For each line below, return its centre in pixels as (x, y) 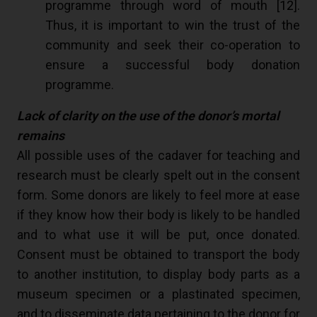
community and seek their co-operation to (173, 45)
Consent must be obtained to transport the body (158, 255)
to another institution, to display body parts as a (158, 275)
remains (41, 136)
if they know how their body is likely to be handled (158, 215)
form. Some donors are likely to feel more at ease (158, 195)
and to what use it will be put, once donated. (158, 235)
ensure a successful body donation (173, 65)
